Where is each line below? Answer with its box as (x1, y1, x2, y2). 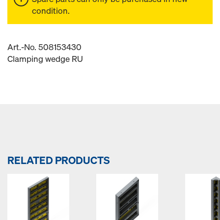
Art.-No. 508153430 (7, 41, 82, 53)
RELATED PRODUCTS (7, 153, 110, 167)
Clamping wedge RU (7, 53, 83, 64)
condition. (32, 4, 70, 16)
